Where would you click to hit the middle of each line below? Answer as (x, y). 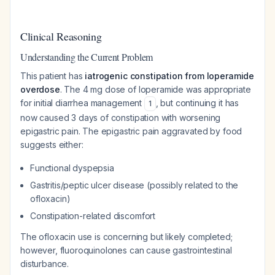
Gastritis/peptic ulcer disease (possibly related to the (134, 185)
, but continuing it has (197, 103)
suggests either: (52, 145)
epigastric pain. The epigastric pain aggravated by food (131, 131)
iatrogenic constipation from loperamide (170, 76)
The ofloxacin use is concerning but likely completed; (126, 237)
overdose (40, 89)
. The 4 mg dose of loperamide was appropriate (155, 89)
